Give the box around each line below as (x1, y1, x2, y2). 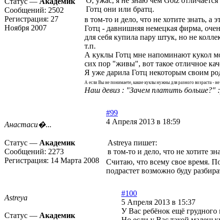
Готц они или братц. (86, 5, 154, 14)
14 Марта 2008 (51, 156, 99, 165)
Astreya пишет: (108, 138, 157, 147)
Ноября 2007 (4, 24, 47, 32)
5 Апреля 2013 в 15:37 (121, 198, 195, 207)
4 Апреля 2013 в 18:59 (106, 117, 180, 126)
